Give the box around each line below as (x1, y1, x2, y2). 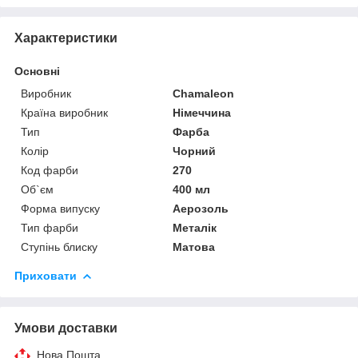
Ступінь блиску (21, 240, 97, 253)
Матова (173, 240, 216, 253)
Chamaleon (173, 86, 235, 100)
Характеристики (14, 30, 117, 45)
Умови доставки (14, 320, 117, 335)
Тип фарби (21, 221, 78, 234)
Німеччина (173, 105, 232, 119)
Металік (173, 221, 217, 234)
